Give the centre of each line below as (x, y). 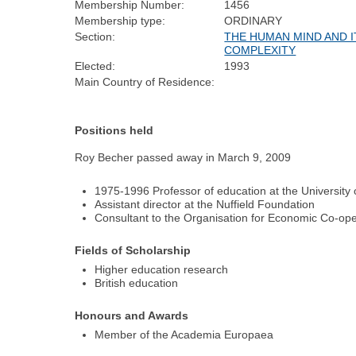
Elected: (95, 66)
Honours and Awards (132, 316)
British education (137, 283)
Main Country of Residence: (145, 82)
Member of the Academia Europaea (184, 335)
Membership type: (120, 21)
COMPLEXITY (260, 50)
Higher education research (162, 270)
